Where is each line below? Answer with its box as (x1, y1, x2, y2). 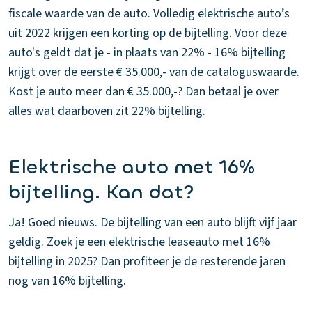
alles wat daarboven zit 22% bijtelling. (8, 102, 205, 120)
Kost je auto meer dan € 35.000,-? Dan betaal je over (8, 83, 279, 100)
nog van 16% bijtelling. (8, 272, 126, 290)
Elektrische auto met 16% (8, 155, 255, 180)
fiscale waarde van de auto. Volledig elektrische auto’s (8, 5, 290, 22)
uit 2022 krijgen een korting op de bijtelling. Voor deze (8, 24, 287, 42)
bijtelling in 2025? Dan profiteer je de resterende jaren (8, 253, 286, 270)
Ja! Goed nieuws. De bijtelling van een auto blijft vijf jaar (8, 214, 297, 231)
